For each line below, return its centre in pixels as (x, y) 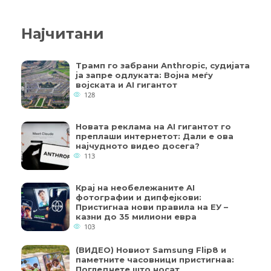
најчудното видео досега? (138, 146)
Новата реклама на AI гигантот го (153, 127)
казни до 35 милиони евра (136, 217)
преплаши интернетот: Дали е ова (155, 136)
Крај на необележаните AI (135, 188)
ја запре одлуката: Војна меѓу (144, 75)
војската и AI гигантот (126, 85)
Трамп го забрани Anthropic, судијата (163, 66)
